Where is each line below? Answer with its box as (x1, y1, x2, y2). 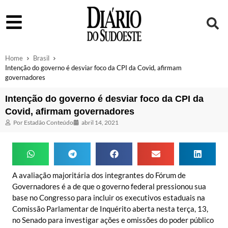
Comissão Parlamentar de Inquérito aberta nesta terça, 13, (12, 204, 208, 213)
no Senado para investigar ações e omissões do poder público (12, 215, 214, 224)
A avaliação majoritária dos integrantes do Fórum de (12, 170, 186, 180)
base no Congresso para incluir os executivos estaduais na (12, 192, 205, 202)
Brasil (33, 53, 49, 62)
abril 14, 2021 (81, 118, 119, 126)
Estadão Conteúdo (23, 118, 73, 126)
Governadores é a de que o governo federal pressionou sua (12, 181, 206, 191)
